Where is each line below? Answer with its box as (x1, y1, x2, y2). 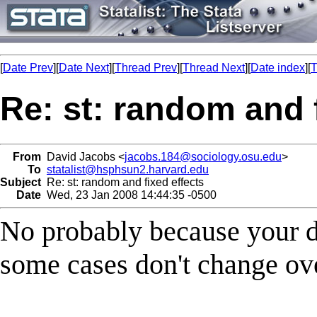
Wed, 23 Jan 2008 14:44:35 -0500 (41, 188, 217, 201)
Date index (250, 62, 305, 74)
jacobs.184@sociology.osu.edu (125, 150, 282, 163)
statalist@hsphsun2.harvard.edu (47, 163, 209, 175)
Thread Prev (115, 62, 177, 74)
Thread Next (183, 62, 245, 74)
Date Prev (3, 62, 53, 74)
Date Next (59, 62, 109, 74)
